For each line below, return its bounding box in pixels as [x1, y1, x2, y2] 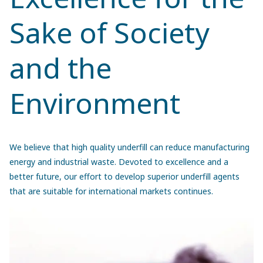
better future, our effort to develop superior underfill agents [9, 170, 240, 182]
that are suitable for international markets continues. [9, 185, 213, 197]
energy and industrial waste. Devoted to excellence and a [9, 156, 228, 167]
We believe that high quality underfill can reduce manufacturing [9, 141, 249, 153]
